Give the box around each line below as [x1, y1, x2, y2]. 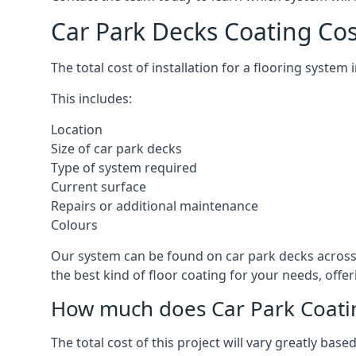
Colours [51, 216, 98, 234]
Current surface [51, 178, 146, 195]
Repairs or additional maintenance [51, 197, 258, 215]
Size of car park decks [51, 140, 182, 157]
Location [51, 121, 103, 138]
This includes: [51, 90, 132, 107]
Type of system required [51, 159, 197, 176]
